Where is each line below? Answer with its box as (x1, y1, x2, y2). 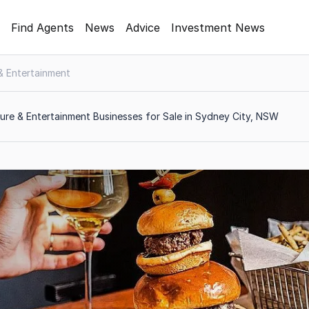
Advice (126, 20, 160, 34)
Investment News (171, 20, 265, 34)
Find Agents (11, 20, 74, 34)
